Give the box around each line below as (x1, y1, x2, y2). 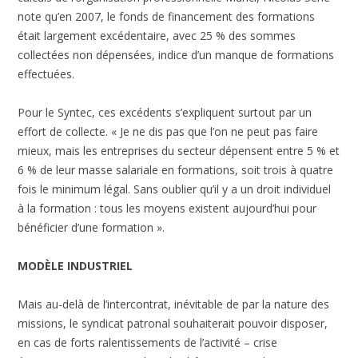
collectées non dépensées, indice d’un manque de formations (18, 46, 335, 62)
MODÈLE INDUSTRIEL (18, 257, 133, 273)
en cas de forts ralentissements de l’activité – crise (18, 334, 278, 350)
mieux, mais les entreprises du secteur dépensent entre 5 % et (18, 142, 340, 158)
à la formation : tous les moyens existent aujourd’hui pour (18, 200, 317, 216)
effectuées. (18, 66, 75, 82)
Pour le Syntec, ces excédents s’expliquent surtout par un (18, 104, 312, 120)
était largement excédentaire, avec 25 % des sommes (18, 27, 296, 43)
